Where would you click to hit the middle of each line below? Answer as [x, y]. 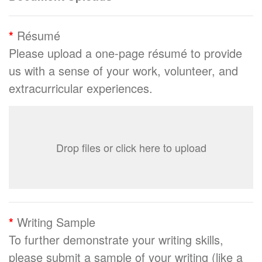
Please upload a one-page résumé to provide [125, 53]
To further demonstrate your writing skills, [116, 239]
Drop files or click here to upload [131, 147]
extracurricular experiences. [82, 88]
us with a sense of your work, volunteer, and [123, 70]
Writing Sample [56, 222]
